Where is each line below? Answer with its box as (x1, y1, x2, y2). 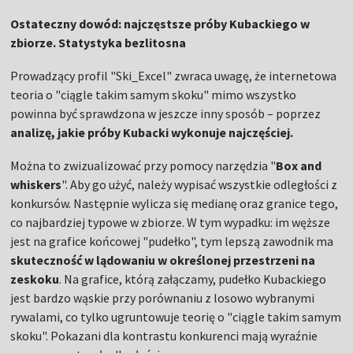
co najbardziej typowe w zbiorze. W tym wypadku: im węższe (10, 214, 331, 230)
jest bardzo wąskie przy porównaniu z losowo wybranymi (10, 290, 315, 306)
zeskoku (10, 271, 60, 287)
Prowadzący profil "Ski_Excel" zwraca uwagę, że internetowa (10, 68, 337, 84)
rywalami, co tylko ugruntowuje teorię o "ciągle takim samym (10, 309, 342, 325)
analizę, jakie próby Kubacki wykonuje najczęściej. (10, 124, 294, 140)
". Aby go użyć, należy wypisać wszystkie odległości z (61, 176, 338, 192)
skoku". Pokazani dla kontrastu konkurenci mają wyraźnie (10, 328, 318, 344)
